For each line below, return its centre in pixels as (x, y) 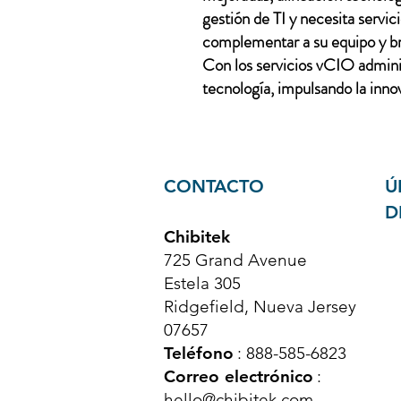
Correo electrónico (239, 376)
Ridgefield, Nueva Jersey (260, 307)
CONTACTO (214, 186)
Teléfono (199, 353)
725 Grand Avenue (235, 260)
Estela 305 (202, 283)
